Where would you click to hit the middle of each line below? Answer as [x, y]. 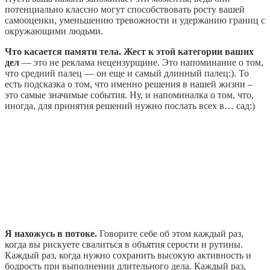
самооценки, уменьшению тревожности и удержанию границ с [135, 20]
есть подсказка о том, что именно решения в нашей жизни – [129, 84]
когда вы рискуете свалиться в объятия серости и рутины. [124, 245]
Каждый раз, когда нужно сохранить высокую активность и [128, 256]
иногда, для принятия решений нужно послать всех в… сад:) [130, 106]
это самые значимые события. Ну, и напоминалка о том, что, [129, 95]
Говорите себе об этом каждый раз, [170, 234]
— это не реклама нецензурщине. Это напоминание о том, [141, 63]
